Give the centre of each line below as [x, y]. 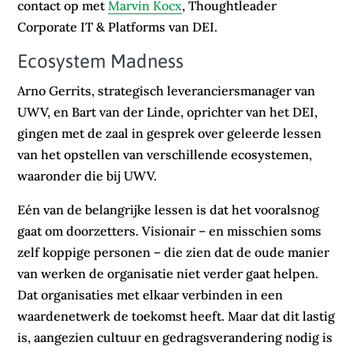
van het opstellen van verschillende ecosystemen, [165, 155]
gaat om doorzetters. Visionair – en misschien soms [170, 231]
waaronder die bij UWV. [87, 176]
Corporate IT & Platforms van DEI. [118, 27]
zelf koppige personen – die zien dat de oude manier [174, 253]
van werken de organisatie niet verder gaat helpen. [168, 274]
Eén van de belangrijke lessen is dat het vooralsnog [169, 210]
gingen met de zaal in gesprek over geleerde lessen [170, 134]
